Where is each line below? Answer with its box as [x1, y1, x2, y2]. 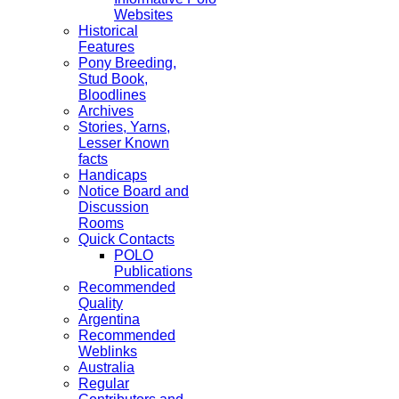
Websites [114, 7, 173, 22]
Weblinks [78, 344, 137, 359]
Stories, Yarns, [78, 119, 170, 134]
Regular [78, 376, 129, 391]
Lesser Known [78, 135, 169, 151]
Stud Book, [78, 71, 148, 86]
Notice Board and [78, 183, 189, 199]
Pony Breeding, [78, 55, 176, 70]
